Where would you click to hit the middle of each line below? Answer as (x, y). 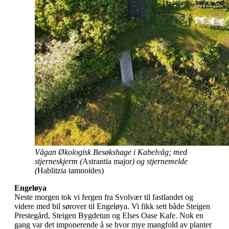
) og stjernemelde (160, 161)
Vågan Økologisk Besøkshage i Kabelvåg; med (111, 152)
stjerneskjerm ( (59, 161)
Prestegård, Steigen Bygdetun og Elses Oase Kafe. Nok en (109, 215)
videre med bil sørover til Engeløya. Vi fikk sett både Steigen (112, 206)
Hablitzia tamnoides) (71, 170)
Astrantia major (107, 161)
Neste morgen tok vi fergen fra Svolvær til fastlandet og (104, 197)
